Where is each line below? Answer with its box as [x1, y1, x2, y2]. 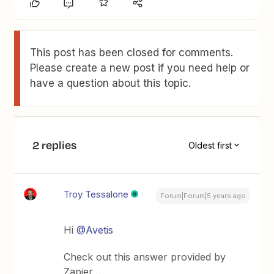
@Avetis [76, 224, 114, 236]
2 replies [32, 137, 77, 153]
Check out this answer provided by [64, 251, 226, 263]
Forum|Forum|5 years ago [160, 191, 246, 200]
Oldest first [188, 139, 232, 150]
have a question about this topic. [30, 77, 191, 89]
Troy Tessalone [64, 188, 129, 200]
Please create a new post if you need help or [30, 62, 250, 74]
